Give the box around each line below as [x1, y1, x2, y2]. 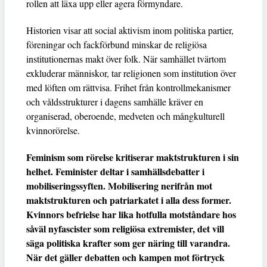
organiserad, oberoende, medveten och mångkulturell [26, 109, 225, 122]
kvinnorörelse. [26, 123, 80, 136]
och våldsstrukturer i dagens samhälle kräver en [26, 95, 203, 108]
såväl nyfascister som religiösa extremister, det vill [26, 221, 224, 235]
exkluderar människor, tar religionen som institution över [26, 66, 236, 79]
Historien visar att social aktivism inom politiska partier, [26, 23, 234, 36]
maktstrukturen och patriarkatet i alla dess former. [26, 193, 231, 207]
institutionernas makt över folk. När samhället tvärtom [26, 52, 226, 65]
